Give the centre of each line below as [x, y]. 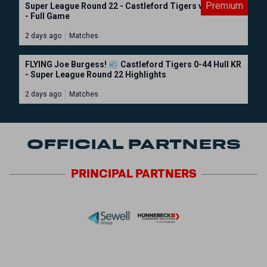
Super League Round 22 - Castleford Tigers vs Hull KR [131, 6]
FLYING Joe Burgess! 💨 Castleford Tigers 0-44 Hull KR [133, 64]
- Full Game [47, 16]
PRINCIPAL [102, 174]
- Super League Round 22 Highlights [96, 74]
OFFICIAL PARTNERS [133, 144]
